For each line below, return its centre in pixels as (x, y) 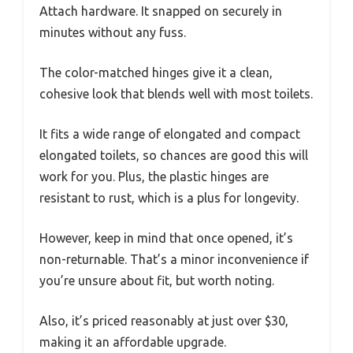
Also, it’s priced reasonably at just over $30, (164, 320)
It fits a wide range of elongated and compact (170, 134)
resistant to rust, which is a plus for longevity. (169, 197)
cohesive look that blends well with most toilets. (176, 93)
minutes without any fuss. (113, 32)
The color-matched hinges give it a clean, (156, 72)
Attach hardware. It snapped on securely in (161, 11)
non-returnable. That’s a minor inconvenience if (174, 259)
